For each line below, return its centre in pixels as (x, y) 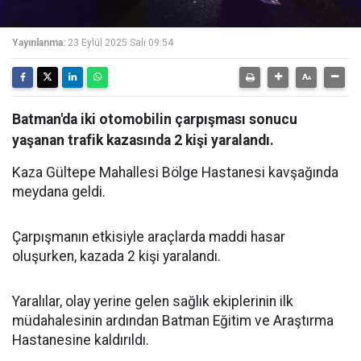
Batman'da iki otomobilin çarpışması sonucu (155, 119)
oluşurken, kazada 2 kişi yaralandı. (116, 256)
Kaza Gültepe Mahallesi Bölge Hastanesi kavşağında (175, 172)
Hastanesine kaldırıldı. (81, 340)
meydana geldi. (59, 192)
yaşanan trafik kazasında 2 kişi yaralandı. (143, 140)
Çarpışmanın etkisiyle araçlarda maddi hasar (149, 237)
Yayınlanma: (39, 43)
